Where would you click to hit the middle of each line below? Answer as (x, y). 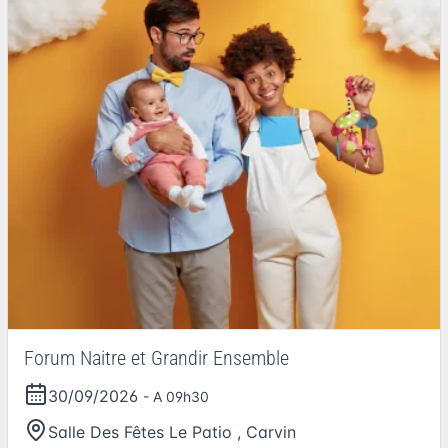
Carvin (271, 432)
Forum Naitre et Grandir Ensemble (156, 358)
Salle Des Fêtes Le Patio (140, 432)
